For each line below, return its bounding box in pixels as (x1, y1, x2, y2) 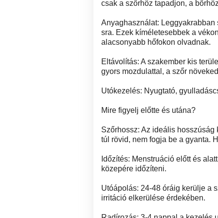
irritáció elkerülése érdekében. (101, 194, 205, 202)
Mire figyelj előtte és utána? (101, 106, 196, 114)
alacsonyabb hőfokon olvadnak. (101, 38, 211, 46)
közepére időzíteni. (101, 164, 166, 173)
